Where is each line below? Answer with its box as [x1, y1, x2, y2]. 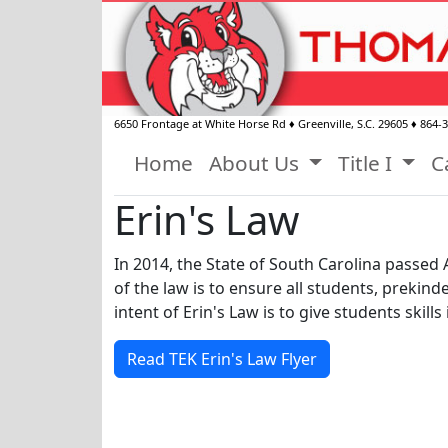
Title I [337, 149, 397, 177]
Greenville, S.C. [298, 116, 375, 131]
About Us [209, 149, 304, 177]
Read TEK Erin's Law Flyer [127, 348, 317, 370]
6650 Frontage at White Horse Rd [114, 116, 286, 131]
